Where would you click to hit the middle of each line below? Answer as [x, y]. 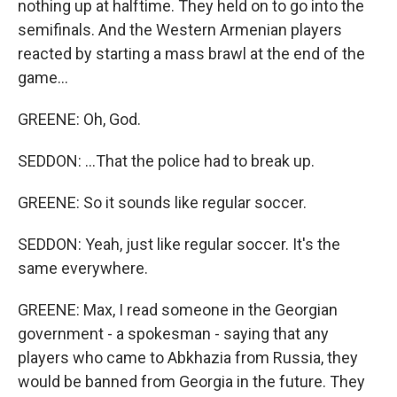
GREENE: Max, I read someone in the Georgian [178, 310]
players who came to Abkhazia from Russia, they [188, 358]
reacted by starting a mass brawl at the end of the [191, 54]
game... [43, 78]
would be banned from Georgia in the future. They [191, 381]
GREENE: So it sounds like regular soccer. [162, 202]
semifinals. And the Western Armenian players [180, 30]
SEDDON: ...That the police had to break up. [166, 161]
